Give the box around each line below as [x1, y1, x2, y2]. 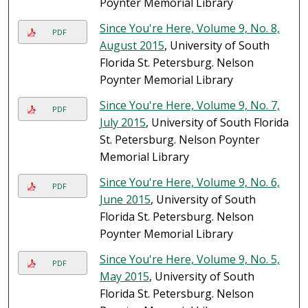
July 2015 [99, 115, 146, 131]
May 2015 [99, 269, 149, 285]
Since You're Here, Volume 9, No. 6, [99, 175, 280, 190]
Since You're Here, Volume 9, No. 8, [99, 21, 280, 36]
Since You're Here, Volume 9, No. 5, [99, 252, 280, 267]
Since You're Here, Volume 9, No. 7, [99, 98, 280, 113]
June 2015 [99, 192, 151, 208]
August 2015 [99, 38, 164, 54]
